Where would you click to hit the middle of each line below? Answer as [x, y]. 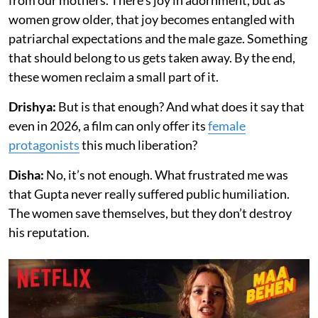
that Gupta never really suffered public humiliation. [149, 193]
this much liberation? [138, 144]
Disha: [26, 174]
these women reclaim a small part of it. [114, 76]
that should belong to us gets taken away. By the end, [152, 57]
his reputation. [49, 232]
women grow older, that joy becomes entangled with [152, 19]
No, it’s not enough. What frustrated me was [166, 174]
